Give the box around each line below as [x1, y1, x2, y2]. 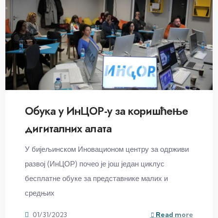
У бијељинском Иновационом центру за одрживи [25, 144, 189, 154]
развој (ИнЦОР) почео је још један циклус [25, 159, 165, 168]
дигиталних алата [25, 120, 111, 136]
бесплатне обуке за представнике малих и [25, 173, 168, 183]
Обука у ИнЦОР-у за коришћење [25, 103, 188, 119]
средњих [25, 188, 55, 198]
